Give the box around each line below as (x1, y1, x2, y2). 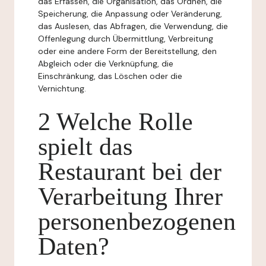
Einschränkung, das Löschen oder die (38, 71, 182, 81)
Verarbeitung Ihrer (38, 183, 223, 210)
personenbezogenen (38, 208, 236, 235)
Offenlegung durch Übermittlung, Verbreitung (38, 33, 213, 44)
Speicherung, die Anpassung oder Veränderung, (38, 8, 222, 19)
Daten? (38, 233, 109, 260)
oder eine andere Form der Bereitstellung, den (38, 46, 217, 56)
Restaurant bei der (38, 158, 221, 185)
